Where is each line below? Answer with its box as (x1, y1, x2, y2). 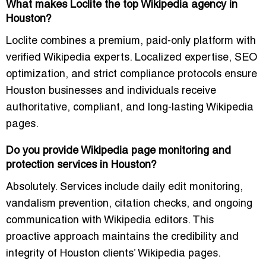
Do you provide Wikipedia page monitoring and (6, 145, 231, 156)
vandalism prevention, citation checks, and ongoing (6, 198, 252, 209)
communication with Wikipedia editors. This (6, 215, 214, 226)
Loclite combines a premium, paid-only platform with (6, 36, 256, 46)
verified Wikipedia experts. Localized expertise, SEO (6, 52, 257, 63)
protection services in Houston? (6, 160, 157, 170)
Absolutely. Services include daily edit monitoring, (6, 182, 243, 192)
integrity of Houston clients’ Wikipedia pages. (6, 248, 221, 259)
